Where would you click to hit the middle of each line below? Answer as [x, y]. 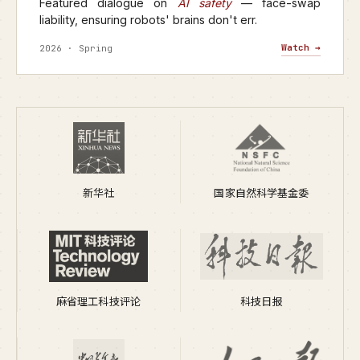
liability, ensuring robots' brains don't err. [148, 20]
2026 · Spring [76, 48]
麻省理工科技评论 [98, 301]
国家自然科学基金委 [262, 193]
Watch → [301, 47]
